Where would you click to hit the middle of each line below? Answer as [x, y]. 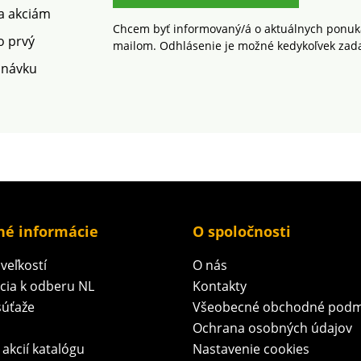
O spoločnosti [242, 231]
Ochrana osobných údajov [272, 328]
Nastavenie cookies [251, 349]
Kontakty [220, 286]
